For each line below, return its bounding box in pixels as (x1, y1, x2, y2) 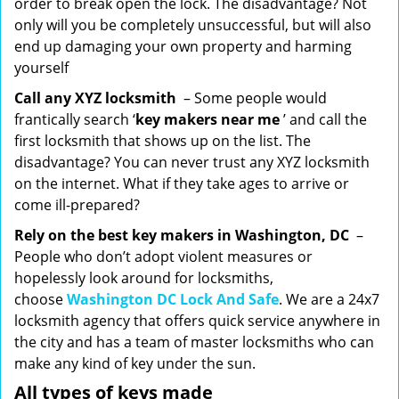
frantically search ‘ (14, 110, 135, 129)
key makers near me (135, 110, 280, 129)
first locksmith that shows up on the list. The (14, 131, 311, 151)
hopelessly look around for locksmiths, (14, 268, 273, 288)
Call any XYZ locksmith (14, 88, 176, 108)
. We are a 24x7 (279, 289, 379, 309)
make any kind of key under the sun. (14, 354, 256, 373)
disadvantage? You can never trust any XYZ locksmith (14, 152, 370, 172)
